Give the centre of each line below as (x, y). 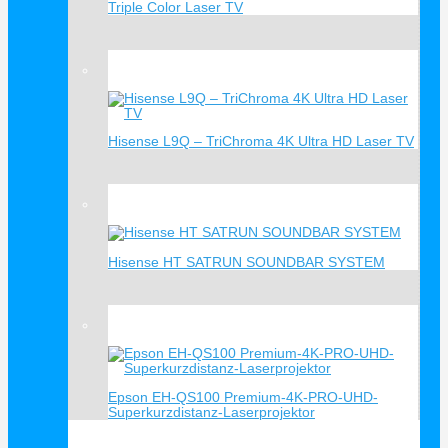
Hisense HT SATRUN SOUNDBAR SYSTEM (246, 263)
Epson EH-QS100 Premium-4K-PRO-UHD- (243, 397)
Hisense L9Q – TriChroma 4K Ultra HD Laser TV (261, 142)
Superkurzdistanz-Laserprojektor (211, 412)
